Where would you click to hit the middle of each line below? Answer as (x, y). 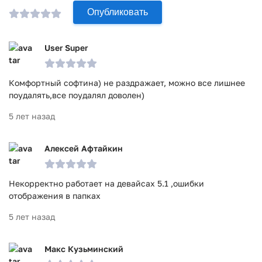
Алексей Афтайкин (84, 148)
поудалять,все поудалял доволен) (77, 95)
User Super (66, 48)
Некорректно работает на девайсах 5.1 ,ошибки (106, 183)
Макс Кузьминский (84, 249)
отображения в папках (55, 196)
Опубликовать (118, 12)
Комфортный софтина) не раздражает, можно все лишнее (127, 83)
